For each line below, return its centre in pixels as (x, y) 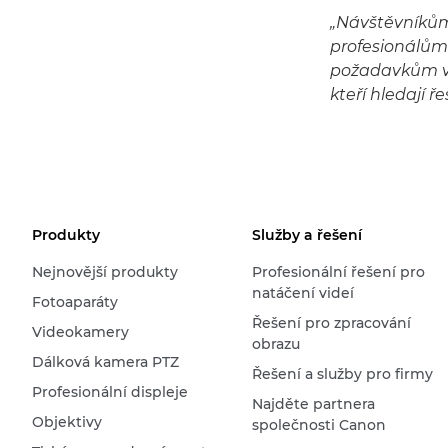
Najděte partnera (313, 404)
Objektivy (67, 422)
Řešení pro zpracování (331, 323)
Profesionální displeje (110, 392)
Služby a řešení (306, 235)
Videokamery (80, 332)
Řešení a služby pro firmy (342, 374)
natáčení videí (302, 293)
